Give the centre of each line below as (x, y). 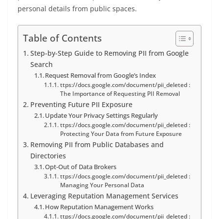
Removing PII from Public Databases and (97, 145)
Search (41, 65)
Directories (48, 156)
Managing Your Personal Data (102, 185)
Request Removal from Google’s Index (101, 76)
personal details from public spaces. (77, 9)
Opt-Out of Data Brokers (81, 167)
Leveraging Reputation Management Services (104, 196)
